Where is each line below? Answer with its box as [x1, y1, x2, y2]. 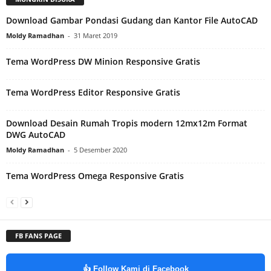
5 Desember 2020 [74, 145, 127, 154]
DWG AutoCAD [6, 128, 65, 140]
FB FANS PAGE [15, 231, 62, 241]
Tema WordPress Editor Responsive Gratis [6, 86, 180, 98]
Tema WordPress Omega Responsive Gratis [6, 169, 184, 181]
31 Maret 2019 [74, 30, 117, 40]
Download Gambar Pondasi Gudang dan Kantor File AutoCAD [6, 14, 258, 26]
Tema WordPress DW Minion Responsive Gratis [6, 55, 200, 67]
